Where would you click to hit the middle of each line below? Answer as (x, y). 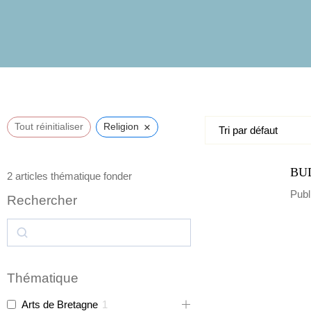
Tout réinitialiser (49, 127)
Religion (121, 127)
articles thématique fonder (72, 176)
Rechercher (42, 200)
